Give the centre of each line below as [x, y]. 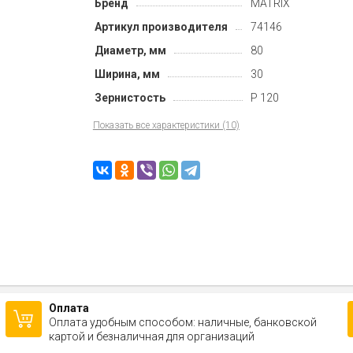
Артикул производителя [161, 26]
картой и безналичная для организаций [151, 336]
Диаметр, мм [130, 50]
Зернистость [130, 97]
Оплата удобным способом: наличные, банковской [182, 322]
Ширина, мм [127, 74]
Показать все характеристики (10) [166, 125]
